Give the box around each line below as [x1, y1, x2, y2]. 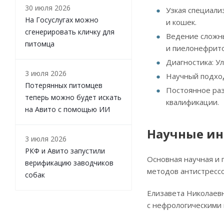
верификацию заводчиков [25, 157, 113, 167]
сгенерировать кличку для [25, 26, 114, 36]
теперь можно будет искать [25, 92, 121, 102]
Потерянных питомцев [25, 80, 102, 90]
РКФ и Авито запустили [25, 145, 105, 155]
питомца [25, 38, 54, 48]
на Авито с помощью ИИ [25, 104, 110, 114]
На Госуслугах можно [25, 14, 98, 24]
